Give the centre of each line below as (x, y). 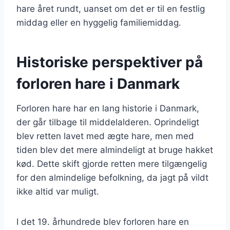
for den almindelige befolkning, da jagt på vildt (112, 177)
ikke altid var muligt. (58, 191)
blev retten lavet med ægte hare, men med (105, 136)
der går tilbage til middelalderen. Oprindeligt (108, 122)
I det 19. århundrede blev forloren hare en (103, 222)
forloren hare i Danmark (98, 83)
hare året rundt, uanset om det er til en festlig (111, 8)
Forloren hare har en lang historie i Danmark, (108, 108)
